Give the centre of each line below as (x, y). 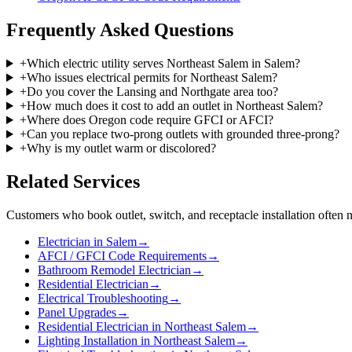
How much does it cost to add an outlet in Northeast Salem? (174, 106)
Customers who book (61, 214)
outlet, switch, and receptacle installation (215, 214)
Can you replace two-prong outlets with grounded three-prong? (183, 134)
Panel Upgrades (77, 312)
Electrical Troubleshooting (103, 298)
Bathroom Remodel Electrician (114, 269)
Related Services (73, 181)
